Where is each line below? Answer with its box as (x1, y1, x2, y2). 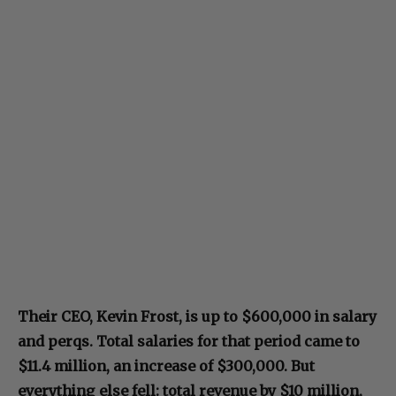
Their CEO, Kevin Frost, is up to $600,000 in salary (18, 308, 377, 326)
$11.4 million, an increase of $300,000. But (18, 357, 315, 376)
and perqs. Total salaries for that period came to (18, 332, 360, 351)
